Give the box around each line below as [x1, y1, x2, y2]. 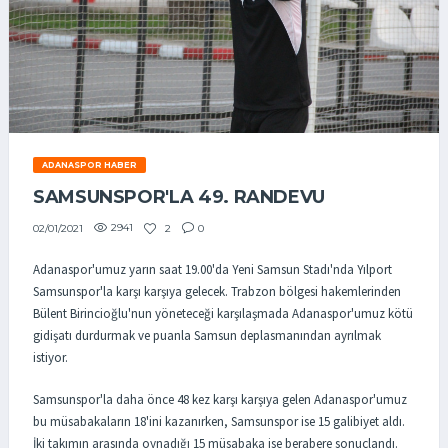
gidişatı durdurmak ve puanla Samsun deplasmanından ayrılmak [33, 327, 381, 345]
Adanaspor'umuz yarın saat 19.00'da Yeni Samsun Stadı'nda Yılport [33, 261, 392, 279]
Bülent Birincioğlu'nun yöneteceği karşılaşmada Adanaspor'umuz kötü [33, 305, 413, 323]
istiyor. [33, 349, 68, 367]
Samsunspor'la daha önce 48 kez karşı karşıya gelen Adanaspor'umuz [33, 390, 407, 408]
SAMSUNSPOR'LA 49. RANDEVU [33, 186, 325, 209]
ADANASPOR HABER [41, 160, 137, 171]
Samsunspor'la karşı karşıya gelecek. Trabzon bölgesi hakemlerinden [33, 283, 401, 301]
